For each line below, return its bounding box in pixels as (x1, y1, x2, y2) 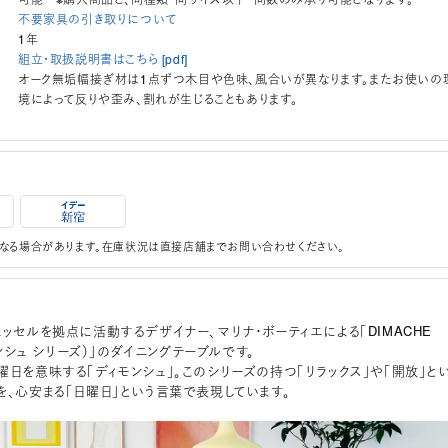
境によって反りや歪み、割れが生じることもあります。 (18, 90, 298, 108)
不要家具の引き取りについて (18, 10, 177, 28)
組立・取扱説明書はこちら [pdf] (18, 50, 188, 68)
